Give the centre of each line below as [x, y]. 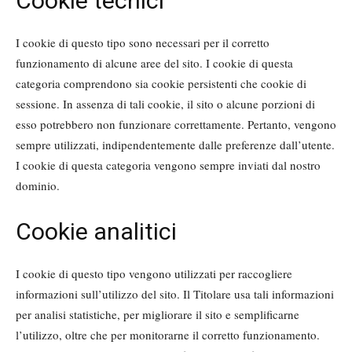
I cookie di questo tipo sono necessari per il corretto [143, 43]
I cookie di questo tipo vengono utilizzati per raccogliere [154, 274]
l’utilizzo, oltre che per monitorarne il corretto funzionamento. [168, 335]
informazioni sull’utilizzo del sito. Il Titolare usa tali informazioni [175, 294]
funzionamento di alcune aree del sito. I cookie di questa [154, 63]
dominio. [38, 186]
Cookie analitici [96, 232]
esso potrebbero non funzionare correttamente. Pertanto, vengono [176, 125]
